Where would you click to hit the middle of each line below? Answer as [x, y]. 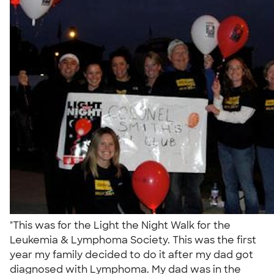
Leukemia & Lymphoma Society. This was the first [133, 240]
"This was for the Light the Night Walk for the [120, 225]
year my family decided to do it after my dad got [131, 254]
